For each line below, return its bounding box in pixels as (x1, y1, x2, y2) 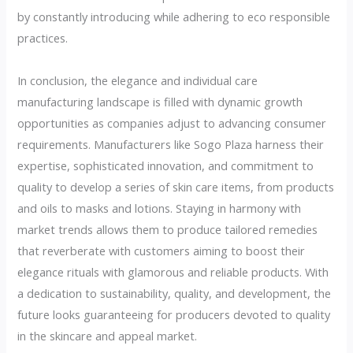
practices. (17, 29, 69, 46)
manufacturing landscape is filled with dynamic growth (17, 93, 303, 110)
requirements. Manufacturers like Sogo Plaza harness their (17, 136, 325, 152)
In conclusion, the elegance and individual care (17, 72, 258, 88)
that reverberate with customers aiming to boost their (17, 242, 306, 258)
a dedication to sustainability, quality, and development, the (17, 284, 332, 301)
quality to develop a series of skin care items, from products (17, 178, 335, 195)
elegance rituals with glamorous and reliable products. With (17, 263, 329, 280)
